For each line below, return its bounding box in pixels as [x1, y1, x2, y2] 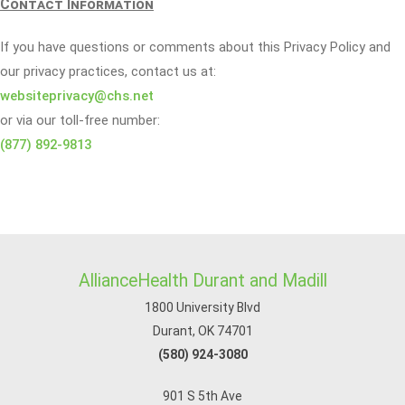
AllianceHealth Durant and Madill [78, 270, 327, 291]
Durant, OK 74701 [152, 324, 253, 338]
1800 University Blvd [145, 300, 260, 315]
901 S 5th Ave [163, 389, 242, 403]
